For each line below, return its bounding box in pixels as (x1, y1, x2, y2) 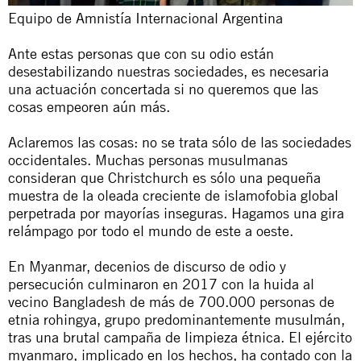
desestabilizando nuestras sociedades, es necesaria (8, 61, 329, 80)
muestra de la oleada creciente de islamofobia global (8, 185, 338, 204)
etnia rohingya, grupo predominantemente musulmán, (8, 309, 345, 328)
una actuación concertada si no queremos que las (8, 79, 318, 98)
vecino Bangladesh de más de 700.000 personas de (8, 292, 334, 310)
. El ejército (280, 327, 352, 346)
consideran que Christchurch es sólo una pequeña (8, 168, 321, 186)
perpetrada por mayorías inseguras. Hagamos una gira (8, 203, 344, 222)
